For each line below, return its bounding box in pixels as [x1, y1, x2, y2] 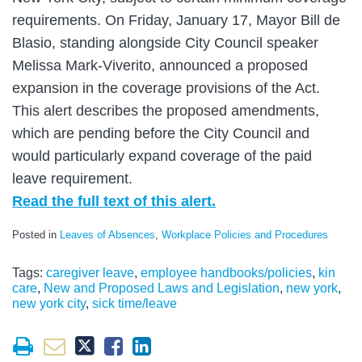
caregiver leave [46, 265, 134, 280]
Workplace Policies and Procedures [162, 228, 328, 241]
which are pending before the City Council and [12, 124, 309, 141]
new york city [12, 296, 86, 310]
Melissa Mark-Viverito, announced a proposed [12, 57, 308, 74]
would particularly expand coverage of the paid [12, 147, 312, 164]
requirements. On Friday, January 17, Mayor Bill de [12, 11, 340, 28]
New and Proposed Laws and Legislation [44, 280, 280, 295]
